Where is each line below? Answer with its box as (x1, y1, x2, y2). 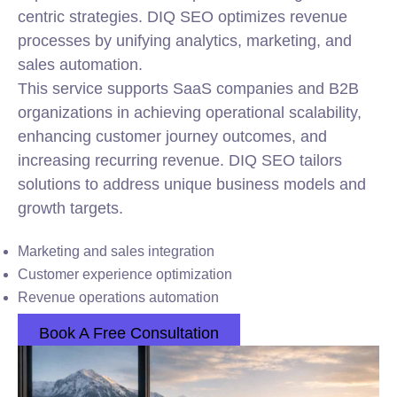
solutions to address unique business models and (18, 175, 366, 193)
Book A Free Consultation (39, 324, 219, 342)
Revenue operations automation (18, 290, 219, 305)
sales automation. (18, 56, 143, 74)
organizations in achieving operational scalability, (18, 104, 362, 121)
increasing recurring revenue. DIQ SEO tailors (18, 152, 342, 169)
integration (148, 244, 214, 259)
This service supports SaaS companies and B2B (18, 80, 359, 97)
